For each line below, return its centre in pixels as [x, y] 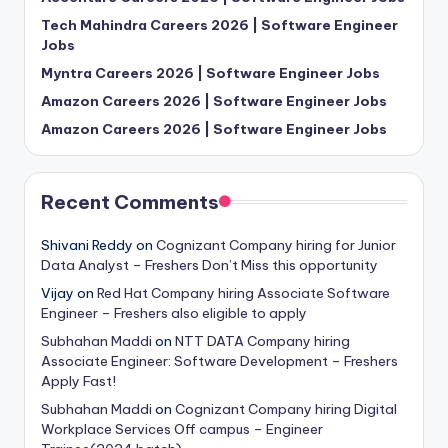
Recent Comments [130, 202]
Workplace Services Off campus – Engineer [182, 429]
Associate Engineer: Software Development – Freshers [219, 361]
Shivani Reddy [87, 245]
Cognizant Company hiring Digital [286, 409]
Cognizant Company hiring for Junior [276, 245]
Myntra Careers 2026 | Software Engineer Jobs [210, 73]
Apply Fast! [78, 381]
